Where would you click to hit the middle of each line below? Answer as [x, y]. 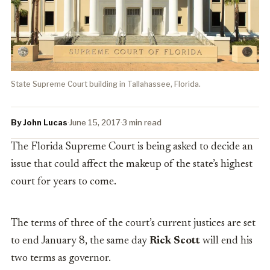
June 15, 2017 [95, 123]
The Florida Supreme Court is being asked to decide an [132, 147]
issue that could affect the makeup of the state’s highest [132, 165]
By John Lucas [39, 123]
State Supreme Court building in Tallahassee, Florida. [106, 84]
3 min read [142, 123]
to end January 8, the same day [80, 241]
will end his [228, 241]
